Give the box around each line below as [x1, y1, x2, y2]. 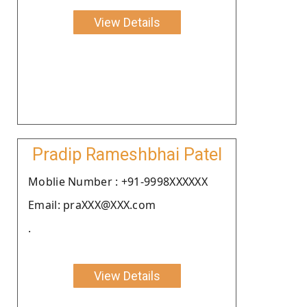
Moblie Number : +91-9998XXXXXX [28, 173, 208, 189]
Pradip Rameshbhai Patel [32, 144, 222, 164]
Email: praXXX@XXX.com [28, 197, 156, 212]
